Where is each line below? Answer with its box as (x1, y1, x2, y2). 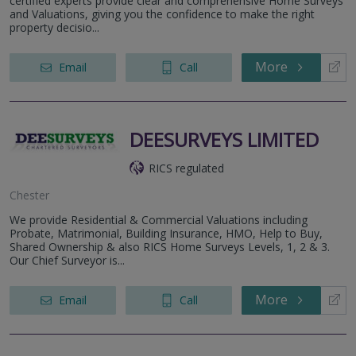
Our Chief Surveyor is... (10, 252, 125, 268)
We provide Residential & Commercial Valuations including (10, 211, 308, 227)
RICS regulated (149, 160, 224, 176)
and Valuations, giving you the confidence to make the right (10, 6, 315, 21)
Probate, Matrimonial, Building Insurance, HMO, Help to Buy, (10, 225, 323, 241)
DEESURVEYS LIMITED (130, 126, 319, 153)
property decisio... (10, 19, 99, 35)
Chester (10, 187, 49, 203)
